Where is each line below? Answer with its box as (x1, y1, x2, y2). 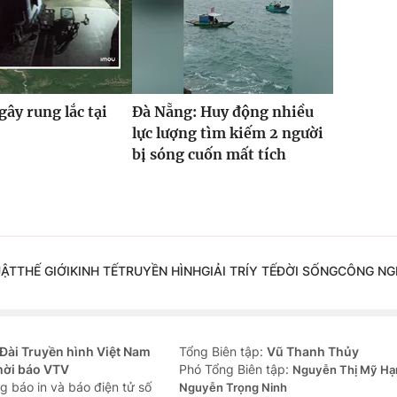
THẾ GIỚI (16, 262, 70, 278)
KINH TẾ (69, 262, 118, 278)
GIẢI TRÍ (200, 262, 249, 278)
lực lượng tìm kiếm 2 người (131, 123, 323, 142)
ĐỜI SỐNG (276, 262, 338, 278)
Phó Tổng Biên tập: (179, 361, 292, 377)
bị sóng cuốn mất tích (131, 144, 286, 163)
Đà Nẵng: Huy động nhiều (131, 102, 314, 121)
